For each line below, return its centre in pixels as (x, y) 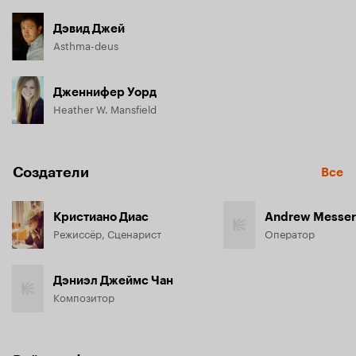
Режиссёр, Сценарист (107, 233)
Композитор (84, 296)
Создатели (51, 172)
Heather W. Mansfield (105, 108)
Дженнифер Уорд (105, 92)
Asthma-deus (86, 44)
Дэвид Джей (89, 29)
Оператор (290, 233)
